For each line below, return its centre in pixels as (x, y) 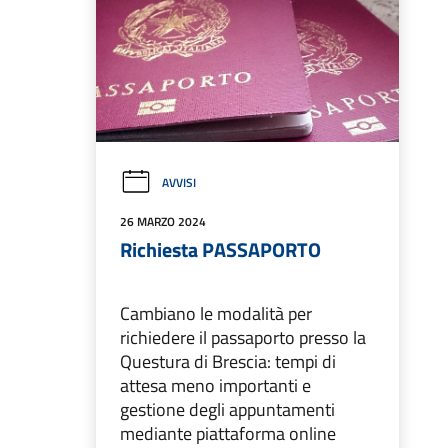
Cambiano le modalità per (216, 314)
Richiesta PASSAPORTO (220, 250)
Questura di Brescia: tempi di (228, 362)
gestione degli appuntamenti (227, 410)
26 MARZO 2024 (163, 222)
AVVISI (179, 183)
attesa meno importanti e (215, 386)
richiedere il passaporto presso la (243, 338)
